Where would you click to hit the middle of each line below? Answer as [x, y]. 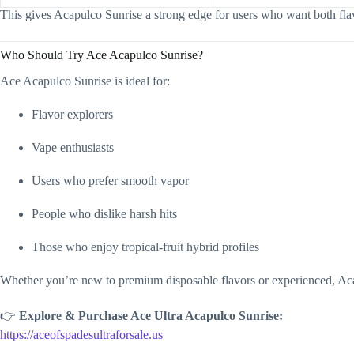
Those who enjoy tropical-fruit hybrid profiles [145, 247]
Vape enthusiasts [73, 147]
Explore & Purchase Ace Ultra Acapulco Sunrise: [151, 315]
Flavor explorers [72, 114]
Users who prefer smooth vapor [110, 180]
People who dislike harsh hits [104, 213]
